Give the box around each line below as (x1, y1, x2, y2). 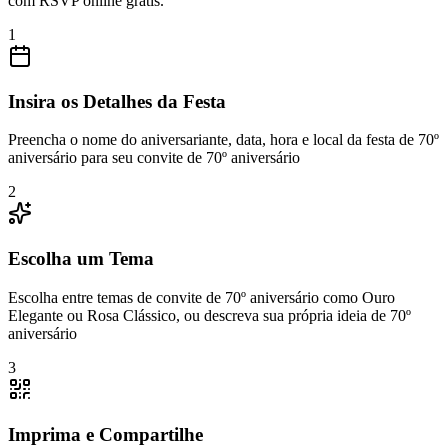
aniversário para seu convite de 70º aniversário (8, 149, 300, 167)
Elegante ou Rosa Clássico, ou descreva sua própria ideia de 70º (8, 306, 411, 324)
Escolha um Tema (8, 248, 154, 270)
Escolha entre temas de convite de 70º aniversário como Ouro (8, 288, 395, 306)
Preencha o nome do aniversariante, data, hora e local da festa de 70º (8, 131, 439, 149)
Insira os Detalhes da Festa (8, 90, 226, 112)
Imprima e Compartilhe (8, 423, 203, 445)
